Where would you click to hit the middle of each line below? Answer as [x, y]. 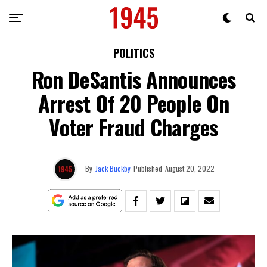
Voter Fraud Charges [133, 127]
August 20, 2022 [190, 168]
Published [148, 168]
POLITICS [133, 53]
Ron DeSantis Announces [133, 79]
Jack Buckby [113, 168]
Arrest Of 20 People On [133, 103]
